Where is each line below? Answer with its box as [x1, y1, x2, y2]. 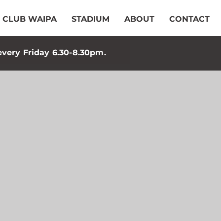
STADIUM [72, 14, 110, 24]
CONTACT [169, 14, 210, 24]
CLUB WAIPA [2, 14, 57, 24]
